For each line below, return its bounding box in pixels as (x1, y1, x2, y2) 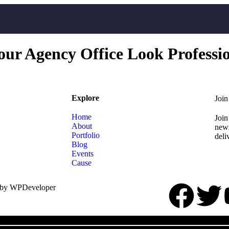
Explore (72, 93, 99, 102)
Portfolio (72, 130, 100, 140)
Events (72, 149, 94, 158)
